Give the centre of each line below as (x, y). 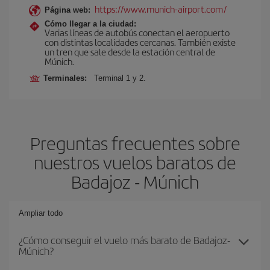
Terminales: (67, 78)
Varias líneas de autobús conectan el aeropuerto (137, 32)
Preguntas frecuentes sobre (135, 143)
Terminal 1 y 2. (120, 78)
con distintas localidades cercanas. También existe (140, 42)
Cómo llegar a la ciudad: (90, 24)
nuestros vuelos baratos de (135, 162)
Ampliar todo (41, 213)
